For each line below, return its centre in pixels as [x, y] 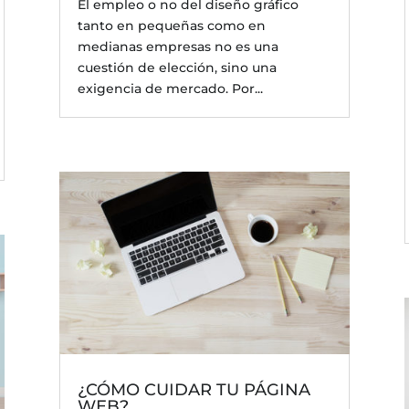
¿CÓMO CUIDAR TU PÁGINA [194, 389]
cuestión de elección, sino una [177, 68]
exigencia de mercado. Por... [170, 89]
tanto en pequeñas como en [171, 26]
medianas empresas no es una [178, 47]
